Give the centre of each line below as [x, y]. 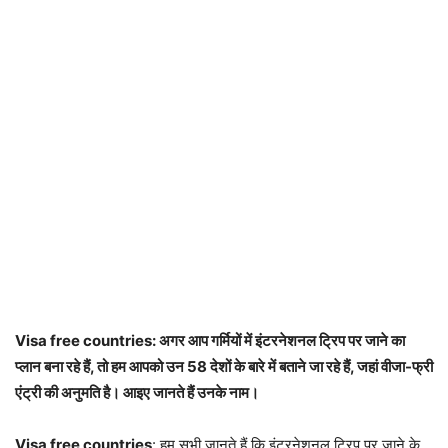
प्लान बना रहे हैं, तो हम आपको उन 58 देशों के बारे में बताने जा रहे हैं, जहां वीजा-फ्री [224, 366]
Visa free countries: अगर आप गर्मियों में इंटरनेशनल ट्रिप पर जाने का [210, 340]
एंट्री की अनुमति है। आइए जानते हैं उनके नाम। [137, 392]
